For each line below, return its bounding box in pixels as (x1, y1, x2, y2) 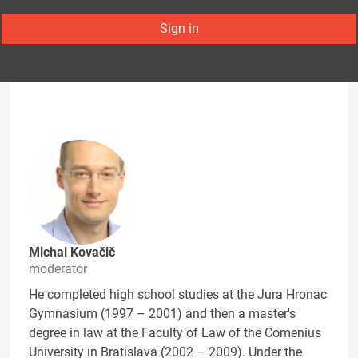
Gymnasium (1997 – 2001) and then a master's (29, 306, 296, 322)
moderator (29, 261, 87, 277)
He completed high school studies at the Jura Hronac (29, 287, 327, 303)
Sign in (159, 21, 199, 36)
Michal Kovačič (29, 245, 115, 261)
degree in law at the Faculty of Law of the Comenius (29, 325, 321, 341)
